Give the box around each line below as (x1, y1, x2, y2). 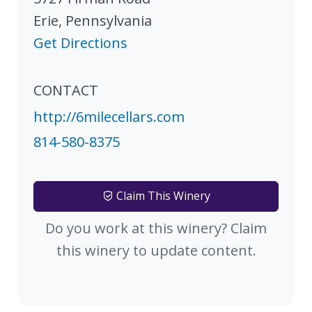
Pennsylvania (65, 11, 152, 31)
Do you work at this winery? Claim (45, 219, 267, 238)
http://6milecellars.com (33, 107, 185, 127)
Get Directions (33, 33, 127, 53)
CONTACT (33, 81, 98, 100)
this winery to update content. (56, 241, 256, 260)
